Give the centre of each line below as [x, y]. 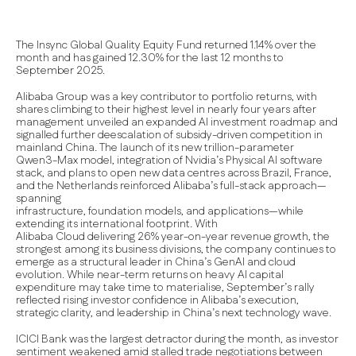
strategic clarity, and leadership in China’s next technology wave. [174, 313]
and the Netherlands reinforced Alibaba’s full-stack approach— [171, 186]
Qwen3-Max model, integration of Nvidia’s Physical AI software [169, 161]
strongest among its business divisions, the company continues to [176, 250]
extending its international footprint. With [117, 224]
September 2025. [60, 71]
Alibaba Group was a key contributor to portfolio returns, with [166, 97]
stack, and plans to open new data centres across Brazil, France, [174, 173]
